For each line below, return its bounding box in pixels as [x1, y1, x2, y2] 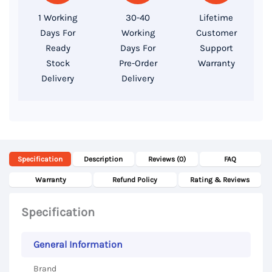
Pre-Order [118, 58, 157, 69]
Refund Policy [112, 175, 158, 185]
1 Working [38, 12, 78, 24]
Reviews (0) [148, 155, 186, 164]
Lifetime [199, 12, 234, 24]
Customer [195, 27, 237, 39]
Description [84, 155, 123, 164]
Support [199, 42, 233, 54]
